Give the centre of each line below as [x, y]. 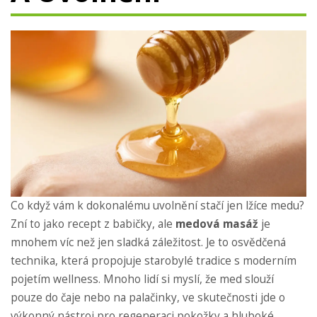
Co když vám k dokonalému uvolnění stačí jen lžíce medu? [157, 206]
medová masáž [217, 224]
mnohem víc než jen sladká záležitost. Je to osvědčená [148, 243]
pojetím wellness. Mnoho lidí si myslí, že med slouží [142, 279]
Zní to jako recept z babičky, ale [93, 224]
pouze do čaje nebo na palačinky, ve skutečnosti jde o [148, 298]
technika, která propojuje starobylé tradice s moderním [154, 261]
